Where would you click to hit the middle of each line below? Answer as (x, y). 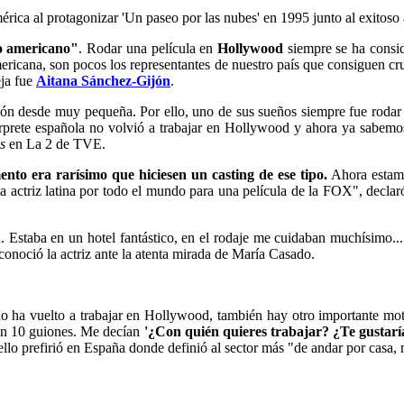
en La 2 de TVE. (55, 143)
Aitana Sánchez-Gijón (103, 80)
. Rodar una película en (148, 48)
